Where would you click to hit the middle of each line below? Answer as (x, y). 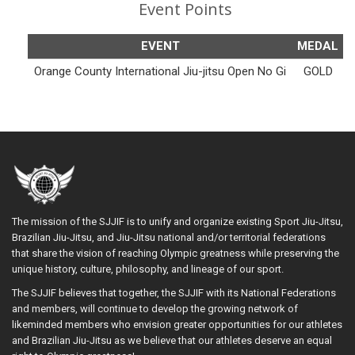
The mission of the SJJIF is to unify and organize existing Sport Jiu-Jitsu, (177, 221)
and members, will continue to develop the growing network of (155, 308)
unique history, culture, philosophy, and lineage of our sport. (149, 269)
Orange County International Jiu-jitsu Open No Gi (160, 71)
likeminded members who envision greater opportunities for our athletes (177, 324)
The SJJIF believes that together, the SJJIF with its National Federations (174, 292)
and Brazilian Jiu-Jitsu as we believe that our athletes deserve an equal (172, 340)
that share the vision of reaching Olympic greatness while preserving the (176, 253)
